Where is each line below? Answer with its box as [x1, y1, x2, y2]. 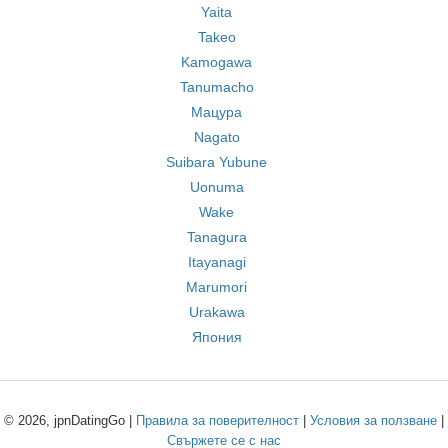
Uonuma [189, 179, 244, 195]
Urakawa [188, 304, 245, 320]
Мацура [191, 104, 242, 120]
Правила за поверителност [136, 413, 299, 428]
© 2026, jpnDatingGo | [4, 413, 136, 428]
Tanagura [186, 229, 247, 245]
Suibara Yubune [166, 154, 267, 170]
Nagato [193, 129, 240, 145]
